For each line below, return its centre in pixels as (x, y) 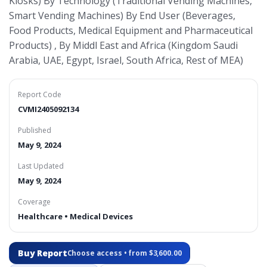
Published (35, 130)
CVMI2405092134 (48, 109)
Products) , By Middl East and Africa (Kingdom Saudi (123, 45)
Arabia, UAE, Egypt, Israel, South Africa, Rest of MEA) (126, 60)
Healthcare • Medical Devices (75, 216)
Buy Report (43, 253)
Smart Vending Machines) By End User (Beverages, (122, 15)
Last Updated (41, 166)
